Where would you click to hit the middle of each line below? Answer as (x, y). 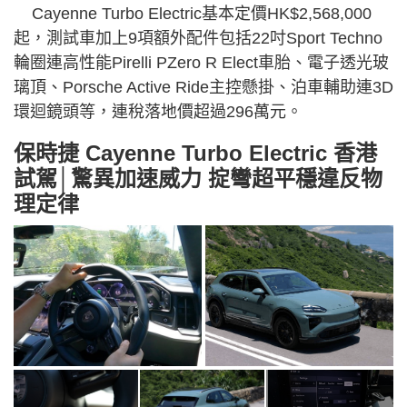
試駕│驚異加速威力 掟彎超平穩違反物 (198, 179)
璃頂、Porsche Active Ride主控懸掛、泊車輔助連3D (203, 88)
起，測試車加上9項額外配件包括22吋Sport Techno (198, 39)
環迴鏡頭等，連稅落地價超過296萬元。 (158, 112)
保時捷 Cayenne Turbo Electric (170, 154)
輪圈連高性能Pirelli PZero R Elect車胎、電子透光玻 (201, 63)
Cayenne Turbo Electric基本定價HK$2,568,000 (193, 14)
